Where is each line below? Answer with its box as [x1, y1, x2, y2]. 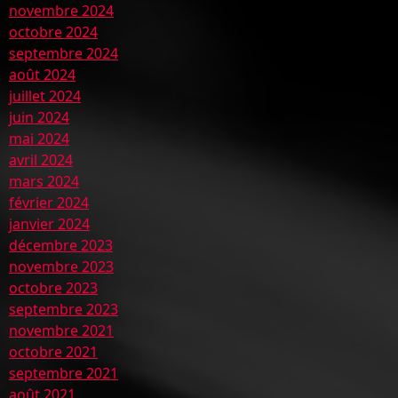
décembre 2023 [9, 235, 113, 255]
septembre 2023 [9, 299, 118, 319]
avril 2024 [9, 150, 73, 170]
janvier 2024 [9, 214, 90, 234]
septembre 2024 [9, 44, 118, 63]
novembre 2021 [9, 321, 114, 340]
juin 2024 [9, 107, 69, 127]
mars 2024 [9, 171, 79, 191]
